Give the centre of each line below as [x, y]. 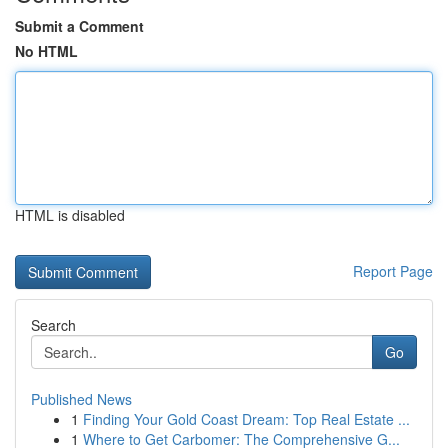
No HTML [46, 51]
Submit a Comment [79, 26]
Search [53, 325]
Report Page [393, 271]
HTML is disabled [70, 215]
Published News [81, 399]
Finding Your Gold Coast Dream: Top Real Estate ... [246, 419]
